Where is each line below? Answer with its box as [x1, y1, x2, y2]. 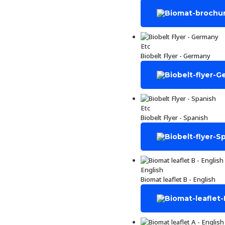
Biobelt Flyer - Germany [141, 51, 210, 60]
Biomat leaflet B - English [141, 175, 215, 184]
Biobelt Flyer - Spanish [141, 113, 208, 122]
